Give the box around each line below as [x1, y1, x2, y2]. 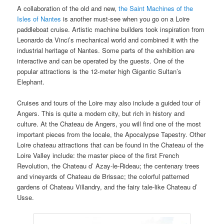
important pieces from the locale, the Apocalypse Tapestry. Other [17, 129, 206, 139]
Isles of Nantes [17, 14, 61, 24]
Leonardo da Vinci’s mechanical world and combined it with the [17, 35, 199, 45]
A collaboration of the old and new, [17, 3, 119, 13]
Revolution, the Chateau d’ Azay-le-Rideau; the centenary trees [17, 161, 200, 171]
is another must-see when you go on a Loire [61, 14, 190, 24]
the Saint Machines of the [118, 3, 193, 13]
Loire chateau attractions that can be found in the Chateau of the [17, 140, 204, 150]
